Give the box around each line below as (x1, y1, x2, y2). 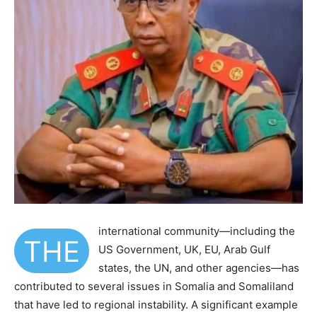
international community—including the (98, 224, 295, 238)
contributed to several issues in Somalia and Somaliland (14, 279, 294, 294)
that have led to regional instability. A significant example (14, 298, 298, 312)
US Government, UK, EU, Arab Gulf (98, 243, 270, 257)
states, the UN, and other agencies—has (98, 261, 299, 275)
